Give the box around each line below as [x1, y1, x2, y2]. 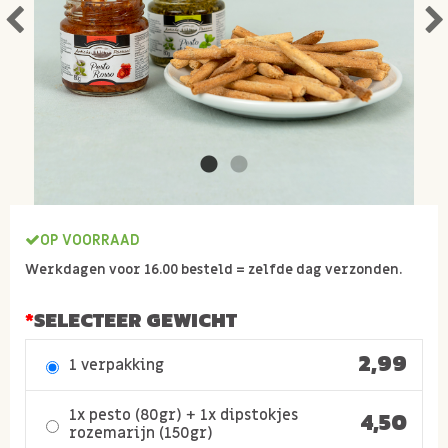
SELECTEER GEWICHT [34, 305, 237, 335]
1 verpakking [69, 355, 164, 375]
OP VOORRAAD [40, 230, 140, 250]
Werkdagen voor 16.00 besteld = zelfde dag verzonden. [25, 261, 402, 279]
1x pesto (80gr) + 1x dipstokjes [69, 405, 298, 425]
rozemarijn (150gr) [69, 423, 213, 443]
